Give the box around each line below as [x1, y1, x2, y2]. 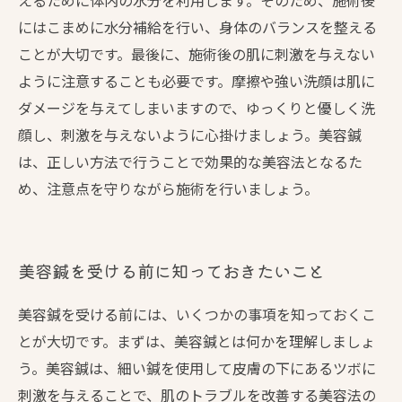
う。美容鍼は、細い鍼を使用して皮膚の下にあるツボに [18, 357, 376, 379]
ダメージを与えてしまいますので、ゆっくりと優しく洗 [18, 97, 375, 118]
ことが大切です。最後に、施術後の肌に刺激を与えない [18, 43, 375, 65]
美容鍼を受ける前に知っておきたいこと [18, 258, 325, 284]
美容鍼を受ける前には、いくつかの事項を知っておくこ [18, 303, 376, 325]
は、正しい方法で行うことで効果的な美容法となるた [18, 151, 363, 172]
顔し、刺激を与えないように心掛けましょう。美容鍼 [18, 124, 362, 145]
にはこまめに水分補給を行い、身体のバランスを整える [18, 16, 377, 38]
